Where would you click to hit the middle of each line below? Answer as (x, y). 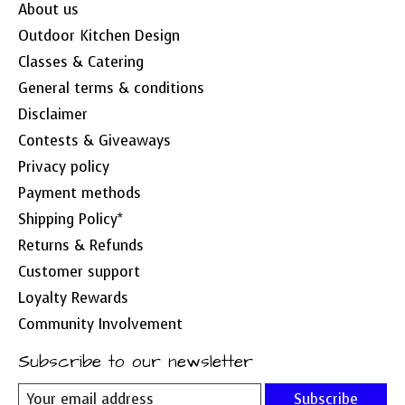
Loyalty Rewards (73, 298)
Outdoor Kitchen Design (99, 36)
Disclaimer (53, 115)
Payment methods (80, 193)
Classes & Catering (81, 62)
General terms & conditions (111, 89)
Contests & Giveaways (94, 141)
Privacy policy (64, 167)
